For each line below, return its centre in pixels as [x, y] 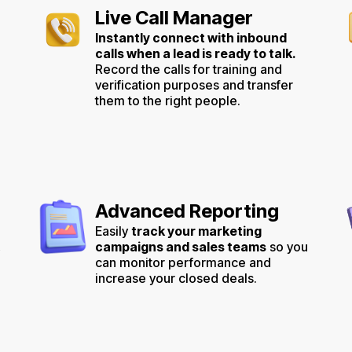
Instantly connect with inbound [191, 37]
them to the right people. [168, 100]
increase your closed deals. [176, 278]
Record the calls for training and [189, 69]
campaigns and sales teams [181, 246]
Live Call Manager [174, 17]
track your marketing [196, 231]
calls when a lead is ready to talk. [196, 53]
